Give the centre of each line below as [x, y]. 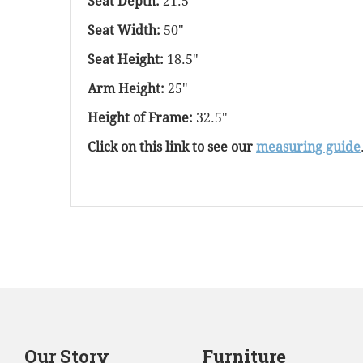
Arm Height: [128, 89]
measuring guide [308, 147]
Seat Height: [127, 60]
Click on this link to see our [172, 147]
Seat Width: [126, 31]
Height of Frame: [142, 118]
